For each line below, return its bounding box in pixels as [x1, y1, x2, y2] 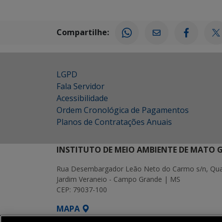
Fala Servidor [56, 81, 105, 92]
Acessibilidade [56, 93, 108, 104]
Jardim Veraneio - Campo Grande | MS [56, 174, 180, 184]
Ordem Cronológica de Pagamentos [56, 105, 189, 116]
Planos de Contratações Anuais [56, 116, 172, 128]
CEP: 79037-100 [56, 185, 107, 195]
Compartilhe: [56, 26, 109, 38]
